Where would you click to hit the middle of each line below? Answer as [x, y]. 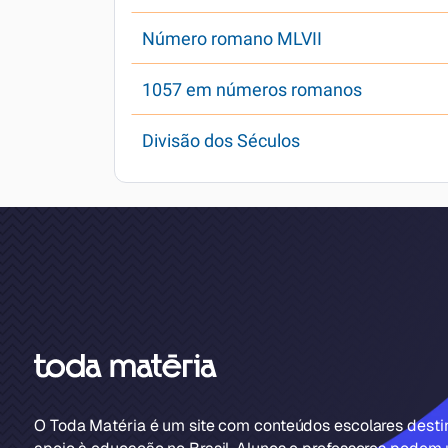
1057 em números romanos [252, 89]
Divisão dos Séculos [221, 140]
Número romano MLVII [232, 38]
